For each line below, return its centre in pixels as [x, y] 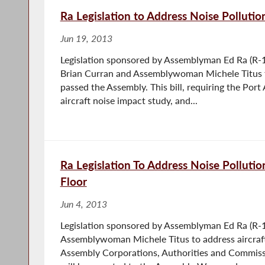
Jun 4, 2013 [83, 204]
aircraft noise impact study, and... [129, 100]
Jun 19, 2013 [86, 38]
